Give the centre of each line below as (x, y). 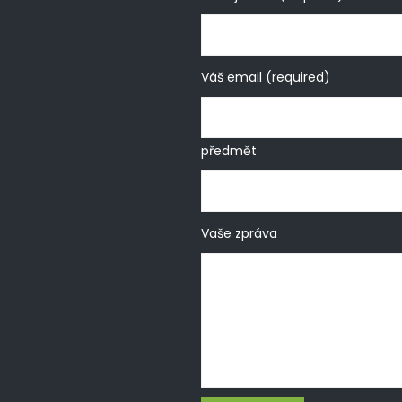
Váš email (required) (266, 77)
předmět (229, 150)
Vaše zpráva (239, 233)
